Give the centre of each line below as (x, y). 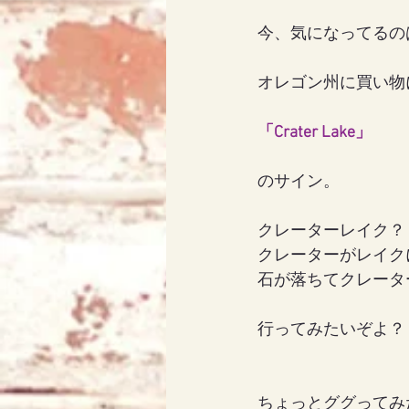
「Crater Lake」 (315, 133)
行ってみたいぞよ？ (331, 330)
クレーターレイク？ (331, 231)
